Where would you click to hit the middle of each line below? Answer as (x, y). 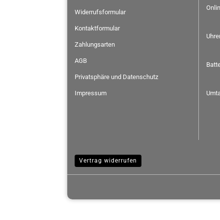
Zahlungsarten (95, 44)
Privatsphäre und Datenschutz (116, 77)
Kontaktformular (97, 28)
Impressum (91, 93)
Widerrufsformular (100, 12)
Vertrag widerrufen (108, 161)
